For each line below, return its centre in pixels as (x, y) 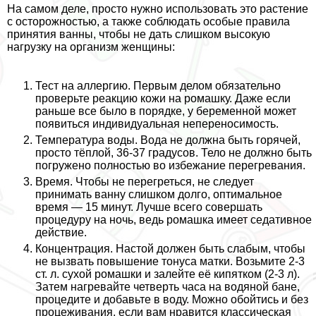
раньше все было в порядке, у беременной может (166, 111)
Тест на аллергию (81, 85)
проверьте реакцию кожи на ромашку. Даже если (163, 98)
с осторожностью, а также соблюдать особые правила (148, 21)
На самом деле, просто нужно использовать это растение (158, 8)
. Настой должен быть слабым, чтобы (208, 248)
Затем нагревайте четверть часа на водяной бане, (168, 286)
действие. (61, 232)
